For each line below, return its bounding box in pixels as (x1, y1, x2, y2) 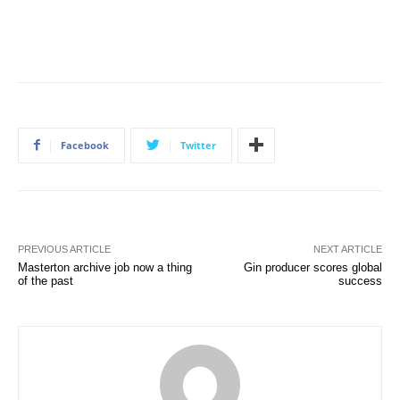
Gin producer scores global (243, 260, 382, 274)
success (337, 273, 382, 287)
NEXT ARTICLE (312, 243, 382, 254)
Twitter (180, 137, 216, 152)
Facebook (61, 137, 109, 152)
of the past (18, 273, 73, 287)
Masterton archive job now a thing (18, 260, 192, 274)
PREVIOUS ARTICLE (18, 243, 111, 254)
